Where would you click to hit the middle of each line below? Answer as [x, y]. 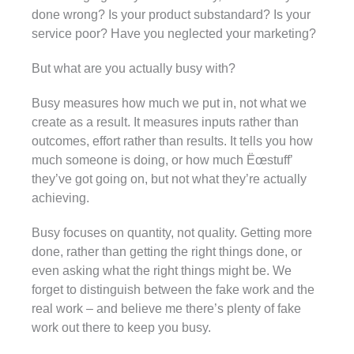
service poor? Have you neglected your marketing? [174, 33]
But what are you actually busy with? [134, 68]
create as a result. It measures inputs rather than [165, 122]
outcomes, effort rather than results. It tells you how [172, 141]
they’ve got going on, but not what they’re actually [169, 179]
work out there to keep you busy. [121, 327]
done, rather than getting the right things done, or [167, 251]
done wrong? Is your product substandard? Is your [171, 14]
